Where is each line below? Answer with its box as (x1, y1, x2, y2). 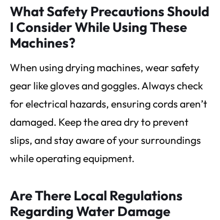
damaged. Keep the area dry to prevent (10, 115, 189, 128)
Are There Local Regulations (10, 187, 183, 204)
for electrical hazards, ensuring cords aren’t (10, 97, 207, 110)
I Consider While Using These (10, 18, 187, 35)
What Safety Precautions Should (10, 2, 209, 20)
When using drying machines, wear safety (10, 60, 199, 74)
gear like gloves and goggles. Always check (10, 79, 203, 92)
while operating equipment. (10, 151, 135, 165)
